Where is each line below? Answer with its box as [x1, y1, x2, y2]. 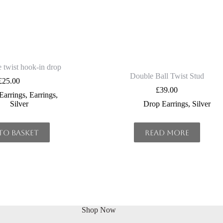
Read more [144, 128, 189, 137]
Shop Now [82, 205, 116, 214]
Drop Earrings [143, 100, 188, 109]
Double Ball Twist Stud [129, 72, 204, 81]
